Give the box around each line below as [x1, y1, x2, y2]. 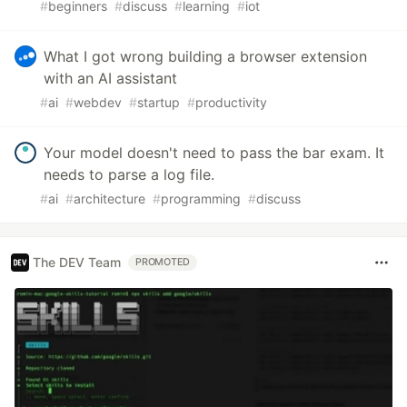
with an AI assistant [44, 68, 177, 87]
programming [161, 190, 241, 206]
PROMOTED [135, 255, 191, 268]
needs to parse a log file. [44, 164, 214, 184]
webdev [74, 94, 122, 110]
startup [137, 94, 180, 110]
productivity [195, 94, 267, 110]
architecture [74, 190, 145, 206]
